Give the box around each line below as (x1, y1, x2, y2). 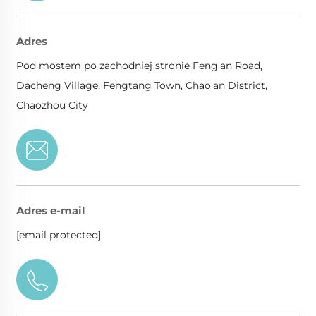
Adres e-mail (16, 203, 85, 217)
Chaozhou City (16, 98, 88, 111)
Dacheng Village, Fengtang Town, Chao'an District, (16, 78, 267, 92)
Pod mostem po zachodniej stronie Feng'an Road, (16, 59, 262, 72)
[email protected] (16, 228, 101, 241)
